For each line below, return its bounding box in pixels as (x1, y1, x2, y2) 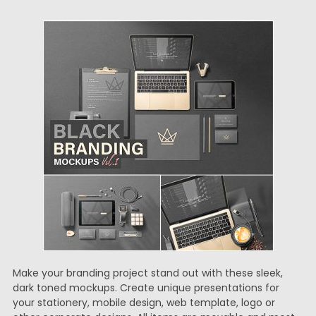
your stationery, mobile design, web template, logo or (12, 296, 275, 310)
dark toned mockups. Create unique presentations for (12, 281, 279, 295)
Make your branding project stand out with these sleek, (12, 266, 283, 280)
